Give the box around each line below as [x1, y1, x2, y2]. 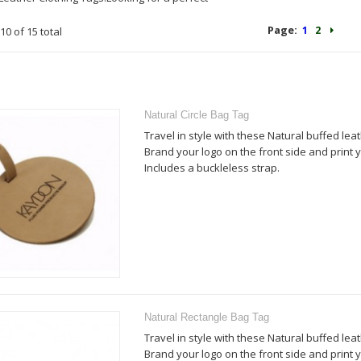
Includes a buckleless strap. [144, 160, 280, 175]
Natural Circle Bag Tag [144, 109, 249, 121]
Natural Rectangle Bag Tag [144, 311, 269, 323]
